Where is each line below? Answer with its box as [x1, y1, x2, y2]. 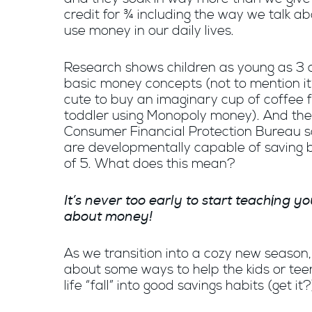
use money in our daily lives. [64, 23, 234, 40]
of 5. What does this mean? [64, 156, 235, 173]
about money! [64, 208, 153, 226]
